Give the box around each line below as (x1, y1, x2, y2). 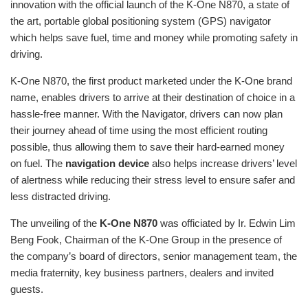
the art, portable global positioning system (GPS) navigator (10, 15, 271, 27)
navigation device (65, 157, 149, 170)
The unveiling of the (10, 217, 100, 230)
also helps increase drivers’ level (149, 157, 297, 170)
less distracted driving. (10, 190, 111, 203)
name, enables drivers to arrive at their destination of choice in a (10, 91, 295, 104)
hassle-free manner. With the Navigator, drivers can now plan (10, 108, 283, 120)
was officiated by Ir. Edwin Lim (157, 217, 296, 230)
